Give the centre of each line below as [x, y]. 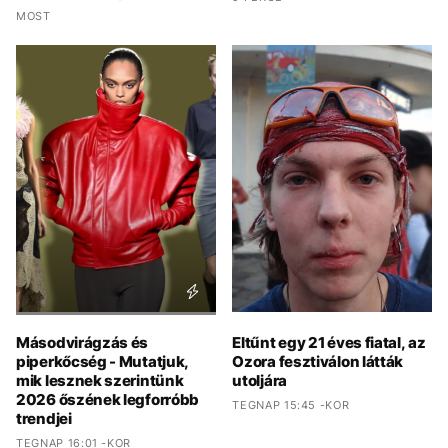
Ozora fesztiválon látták [318, 361]
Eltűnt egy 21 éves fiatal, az [329, 342]
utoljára [259, 380]
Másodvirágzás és [82, 342]
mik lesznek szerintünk [100, 380]
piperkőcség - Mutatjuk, [103, 361]
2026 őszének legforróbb [108, 399]
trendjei [44, 418]
